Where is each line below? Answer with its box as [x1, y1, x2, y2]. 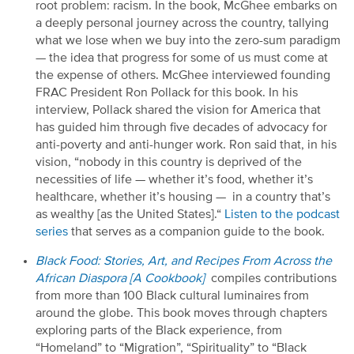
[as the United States [97, 208, 211, 221]
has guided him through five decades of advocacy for [36, 121, 327, 134]
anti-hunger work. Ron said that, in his [126, 138, 337, 152]
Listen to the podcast [224, 208, 340, 221]
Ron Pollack [122, 86, 190, 100]
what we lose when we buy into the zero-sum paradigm [36, 34, 341, 47]
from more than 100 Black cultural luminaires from [36, 289, 309, 303]
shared [132, 104, 175, 117]
